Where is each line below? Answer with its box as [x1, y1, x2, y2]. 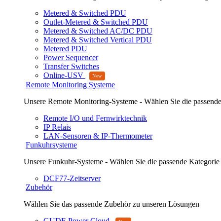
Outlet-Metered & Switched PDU [43, 18, 148, 27]
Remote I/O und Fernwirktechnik [43, 114, 147, 123]
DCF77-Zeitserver [43, 174, 101, 183]
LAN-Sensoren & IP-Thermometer [43, 132, 152, 141]
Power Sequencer [43, 53, 98, 62]
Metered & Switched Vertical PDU [43, 36, 152, 44]
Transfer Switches [43, 62, 99, 71]
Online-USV [43, 71, 85, 80]
